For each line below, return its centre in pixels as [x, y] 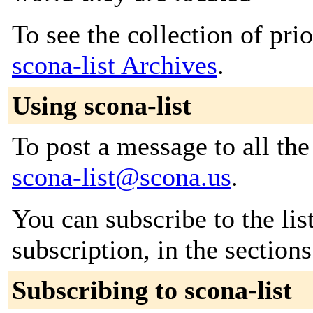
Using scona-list [102, 105]
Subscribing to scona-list [152, 290]
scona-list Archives [115, 65]
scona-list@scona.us [122, 177]
